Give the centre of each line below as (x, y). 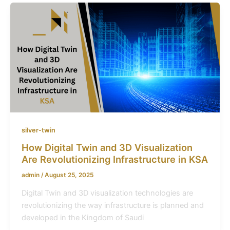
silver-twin (38, 130)
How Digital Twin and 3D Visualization (107, 148)
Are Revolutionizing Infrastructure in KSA (114, 159)
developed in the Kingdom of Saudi (82, 218)
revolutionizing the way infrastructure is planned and (112, 206)
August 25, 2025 (69, 175)
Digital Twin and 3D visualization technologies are (107, 193)
